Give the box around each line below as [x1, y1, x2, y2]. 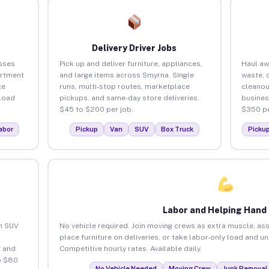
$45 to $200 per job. [59, 104, 133, 113]
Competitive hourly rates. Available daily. [59, 244, 202, 253]
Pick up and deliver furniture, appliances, [59, 59, 202, 68]
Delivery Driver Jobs [92, 43, 177, 53]
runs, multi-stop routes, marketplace [59, 82, 190, 91]
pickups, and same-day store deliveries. [59, 93, 199, 102]
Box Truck [160, 125, 193, 133]
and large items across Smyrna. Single [59, 70, 194, 79]
